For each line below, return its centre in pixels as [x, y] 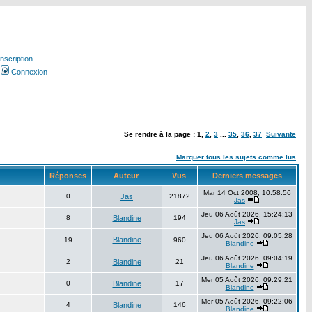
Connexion [29, 72]
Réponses [68, 175]
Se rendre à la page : [161, 134]
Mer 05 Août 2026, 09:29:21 [247, 280]
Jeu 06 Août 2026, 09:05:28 [247, 236]
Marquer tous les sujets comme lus [236, 157]
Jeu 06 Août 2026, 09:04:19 [247, 258]
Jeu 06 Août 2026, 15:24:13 [247, 214]
